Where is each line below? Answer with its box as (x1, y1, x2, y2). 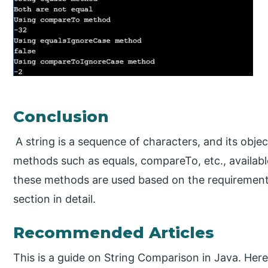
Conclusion (13, 107, 109, 127)
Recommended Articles (13, 223, 215, 243)
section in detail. (13, 193, 96, 206)
